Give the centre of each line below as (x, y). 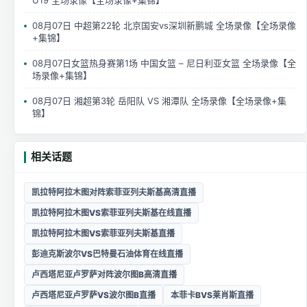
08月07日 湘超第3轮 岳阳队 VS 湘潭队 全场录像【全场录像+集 (159, 101)
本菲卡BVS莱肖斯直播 (212, 295)
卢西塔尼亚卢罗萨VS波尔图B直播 (94, 295)
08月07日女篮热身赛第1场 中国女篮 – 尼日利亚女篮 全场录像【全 (164, 63)
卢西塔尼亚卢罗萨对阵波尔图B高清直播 (104, 275)
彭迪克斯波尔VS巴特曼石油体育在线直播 (107, 254)
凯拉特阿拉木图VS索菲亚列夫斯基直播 (103, 234)
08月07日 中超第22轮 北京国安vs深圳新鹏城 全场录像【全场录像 (164, 26)
